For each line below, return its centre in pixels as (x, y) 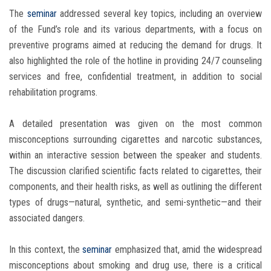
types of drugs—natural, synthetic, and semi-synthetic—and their (135, 203)
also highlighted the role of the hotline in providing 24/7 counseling (135, 61)
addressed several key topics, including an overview (159, 14)
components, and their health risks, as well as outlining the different (135, 187)
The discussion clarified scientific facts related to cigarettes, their (135, 171)
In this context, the (46, 250)
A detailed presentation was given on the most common (135, 124)
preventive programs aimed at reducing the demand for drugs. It (135, 45)
